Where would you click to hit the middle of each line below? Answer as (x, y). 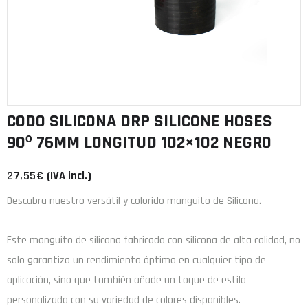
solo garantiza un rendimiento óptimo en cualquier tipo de (136, 261)
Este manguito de (48, 241)
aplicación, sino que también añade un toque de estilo (126, 280)
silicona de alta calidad (235, 241)
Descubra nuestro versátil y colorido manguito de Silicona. (134, 201)
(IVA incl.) (69, 177)
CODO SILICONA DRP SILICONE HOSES (140, 122)
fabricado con (153, 241)
